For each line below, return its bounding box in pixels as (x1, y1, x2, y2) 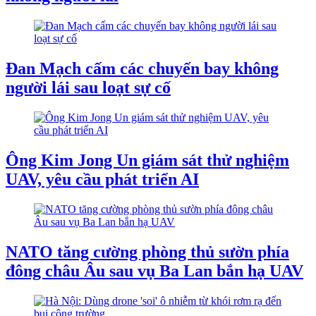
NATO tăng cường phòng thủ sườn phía (6, 242, 289, 261)
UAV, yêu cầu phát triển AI (6, 170, 199, 189)
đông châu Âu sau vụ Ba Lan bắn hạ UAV (6, 261, 303, 280)
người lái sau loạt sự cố (6, 78, 171, 97)
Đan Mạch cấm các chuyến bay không (6, 59, 279, 78)
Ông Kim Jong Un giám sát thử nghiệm (6, 151, 289, 170)
